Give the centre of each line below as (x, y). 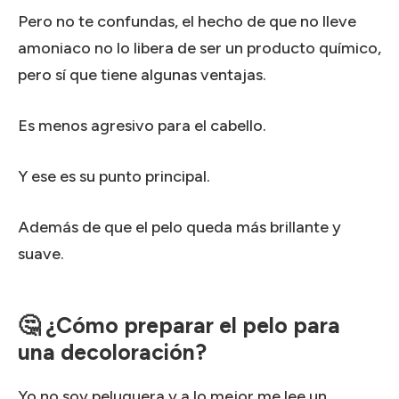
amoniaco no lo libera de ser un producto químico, (199, 48)
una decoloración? (112, 351)
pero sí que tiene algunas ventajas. (142, 74)
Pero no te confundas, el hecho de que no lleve (187, 21)
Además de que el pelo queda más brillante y (179, 227)
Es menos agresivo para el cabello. (142, 125)
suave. (41, 253)
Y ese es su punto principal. (114, 176)
